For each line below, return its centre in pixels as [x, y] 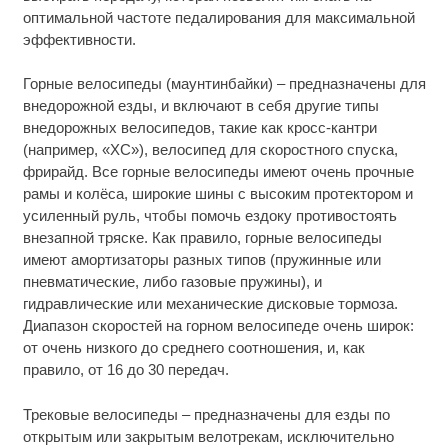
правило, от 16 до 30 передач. [125, 370]
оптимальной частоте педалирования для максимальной [218, 17]
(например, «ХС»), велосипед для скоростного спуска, [210, 150]
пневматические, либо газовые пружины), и [172, 282]
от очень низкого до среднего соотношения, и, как [193, 348]
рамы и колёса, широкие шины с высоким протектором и [217, 194]
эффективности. [79, 39]
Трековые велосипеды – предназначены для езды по [206, 414]
